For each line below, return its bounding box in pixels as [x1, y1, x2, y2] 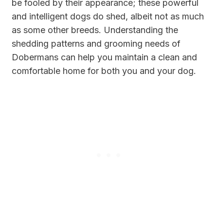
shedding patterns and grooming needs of [12, 38, 181, 49]
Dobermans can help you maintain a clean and [12, 52, 197, 63]
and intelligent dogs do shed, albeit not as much [12, 11, 204, 22]
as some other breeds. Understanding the [12, 25, 178, 36]
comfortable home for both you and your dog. [12, 66, 196, 76]
